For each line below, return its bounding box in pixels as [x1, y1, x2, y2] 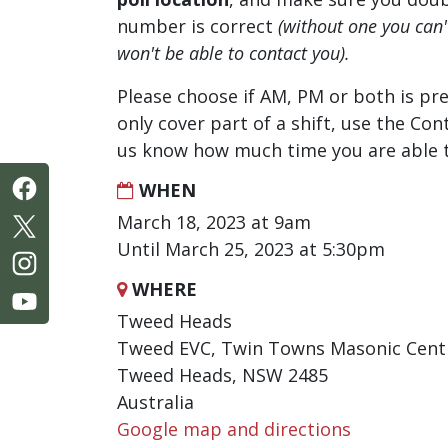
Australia [117, 390, 194, 414]
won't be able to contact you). [117, 41, 350, 65]
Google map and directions [117, 417, 351, 441]
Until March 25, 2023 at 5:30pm [117, 237, 385, 261]
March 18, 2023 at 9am [117, 210, 311, 234]
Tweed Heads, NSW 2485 [117, 363, 328, 387]
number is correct [117, 14, 278, 38]
